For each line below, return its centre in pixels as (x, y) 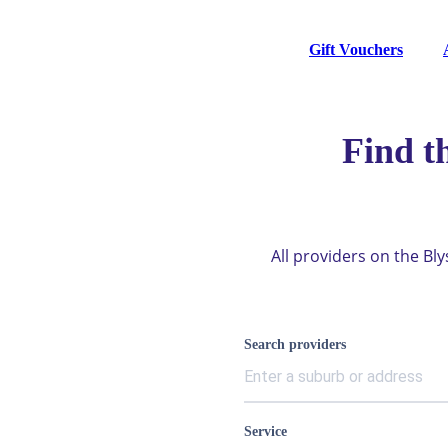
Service (265, 431)
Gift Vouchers (356, 49)
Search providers (295, 344)
